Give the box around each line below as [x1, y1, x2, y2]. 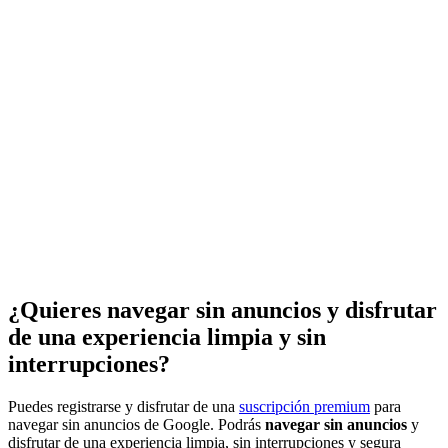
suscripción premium [239, 398, 370, 416]
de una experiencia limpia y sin [8, 324, 326, 351]
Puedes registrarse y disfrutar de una [8, 398, 239, 416]
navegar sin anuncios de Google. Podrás [8, 416, 265, 434]
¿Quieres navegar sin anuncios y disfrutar [8, 297, 437, 324]
